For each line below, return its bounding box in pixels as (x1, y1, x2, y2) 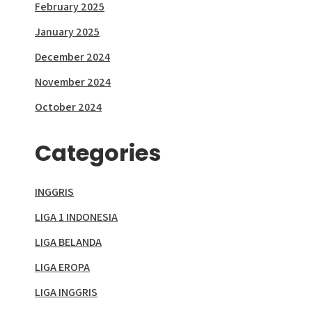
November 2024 (35, 75, 111, 89)
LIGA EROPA (35, 260, 90, 274)
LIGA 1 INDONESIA (35, 210, 118, 224)
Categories (35, 137, 161, 169)
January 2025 (35, 24, 100, 39)
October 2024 (35, 100, 102, 114)
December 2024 (35, 49, 110, 64)
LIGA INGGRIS (35, 285, 97, 299)
